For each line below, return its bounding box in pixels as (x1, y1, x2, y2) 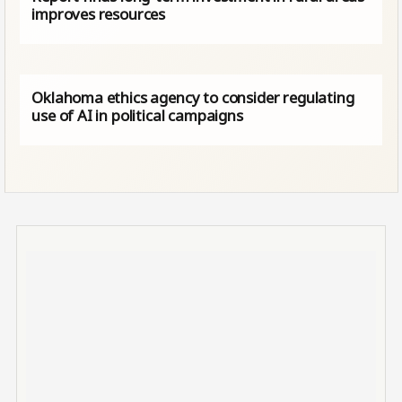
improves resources (31, 4, 166, 25)
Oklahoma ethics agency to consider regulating (31, 87, 354, 109)
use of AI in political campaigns (31, 105, 243, 127)
